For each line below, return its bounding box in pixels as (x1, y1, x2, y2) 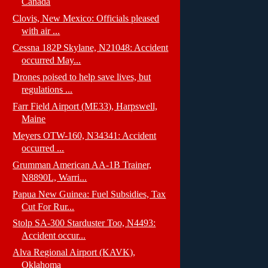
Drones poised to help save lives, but (13, 72, 151, 83)
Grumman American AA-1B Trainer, (13, 159, 152, 170)
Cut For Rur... (22, 201, 75, 212)
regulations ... (22, 84, 73, 95)
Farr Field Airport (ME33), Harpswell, (13, 100, 158, 111)
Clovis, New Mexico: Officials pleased (13, 13, 160, 24)
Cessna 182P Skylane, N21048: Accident (13, 42, 169, 53)
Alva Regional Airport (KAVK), (13, 247, 136, 258)
